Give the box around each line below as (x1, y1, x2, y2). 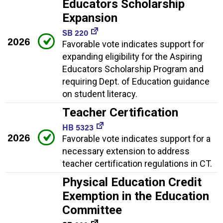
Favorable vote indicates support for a (62, 133, 211, 144)
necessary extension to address (62, 146, 190, 157)
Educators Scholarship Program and (62, 64, 204, 75)
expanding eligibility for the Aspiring (62, 51, 202, 62)
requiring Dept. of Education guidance (62, 76, 210, 87)
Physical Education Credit (62, 175, 202, 190)
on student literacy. (62, 89, 137, 100)
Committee (62, 203, 122, 218)
